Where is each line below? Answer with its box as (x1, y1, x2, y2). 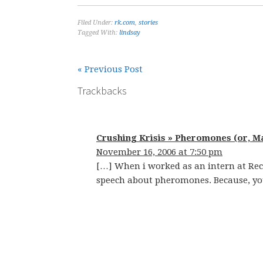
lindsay (119, 29, 140, 36)
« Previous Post (77, 64, 143, 75)
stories (139, 19, 158, 26)
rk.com (114, 19, 135, 26)
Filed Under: (77, 19, 114, 26)
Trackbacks (77, 84, 127, 97)
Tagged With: (77, 29, 119, 36)
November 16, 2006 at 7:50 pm (96, 147, 222, 157)
